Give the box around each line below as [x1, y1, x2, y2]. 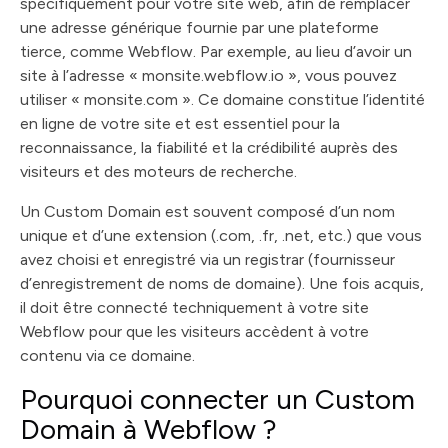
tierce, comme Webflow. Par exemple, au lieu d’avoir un [20, 42, 412, 61]
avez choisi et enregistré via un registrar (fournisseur [20, 250, 395, 269]
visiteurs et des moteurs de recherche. [20, 162, 297, 181]
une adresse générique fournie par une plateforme [20, 18, 379, 37]
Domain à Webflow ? [20, 412, 277, 446]
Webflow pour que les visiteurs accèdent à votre [20, 322, 369, 341]
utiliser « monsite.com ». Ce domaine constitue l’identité [20, 90, 425, 109]
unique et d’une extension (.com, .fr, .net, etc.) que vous [20, 226, 422, 245]
